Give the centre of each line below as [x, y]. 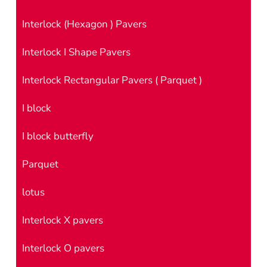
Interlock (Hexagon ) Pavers [84, 24]
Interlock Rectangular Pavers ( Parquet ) [112, 80]
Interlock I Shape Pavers [76, 52]
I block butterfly [58, 136]
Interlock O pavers [63, 248]
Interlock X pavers [63, 220]
